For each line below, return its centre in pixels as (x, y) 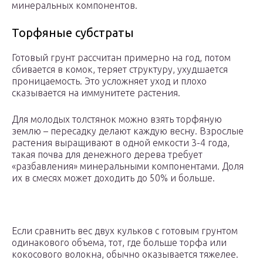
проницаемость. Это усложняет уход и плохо (109, 81)
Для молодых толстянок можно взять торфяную (117, 119)
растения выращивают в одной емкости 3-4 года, (121, 143)
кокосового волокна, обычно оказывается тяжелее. (125, 254)
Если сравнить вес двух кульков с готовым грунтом (125, 231)
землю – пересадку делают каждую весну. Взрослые (128, 131)
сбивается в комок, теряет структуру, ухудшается (120, 70)
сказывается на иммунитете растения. (96, 93)
